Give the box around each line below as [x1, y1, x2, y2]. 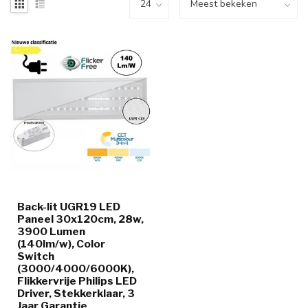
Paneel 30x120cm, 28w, [17, 212, 144, 226]
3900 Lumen [17, 225, 85, 239]
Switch [17, 250, 54, 263]
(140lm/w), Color [17, 237, 105, 251]
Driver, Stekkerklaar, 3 [17, 287, 135, 300]
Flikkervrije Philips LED [17, 274, 137, 288]
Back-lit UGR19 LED [17, 200, 120, 214]
